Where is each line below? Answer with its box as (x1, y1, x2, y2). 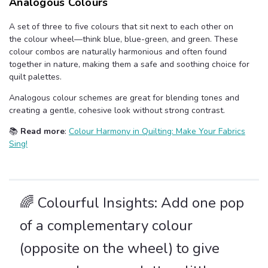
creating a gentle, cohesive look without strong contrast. (9, 105, 225, 117)
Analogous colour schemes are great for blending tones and (9, 92, 239, 104)
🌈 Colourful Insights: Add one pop (20, 193, 244, 213)
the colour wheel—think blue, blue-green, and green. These (9, 33, 238, 45)
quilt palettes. (9, 71, 62, 83)
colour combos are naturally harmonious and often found (9, 46, 227, 58)
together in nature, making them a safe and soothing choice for (9, 59, 249, 71)
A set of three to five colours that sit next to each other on (9, 21, 233, 33)
